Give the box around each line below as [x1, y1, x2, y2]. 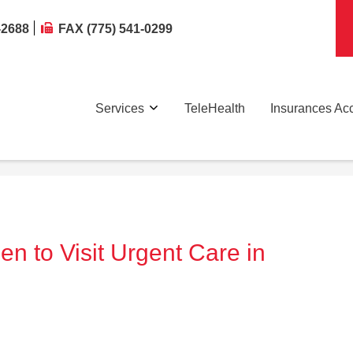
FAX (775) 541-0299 [58, 21, 173, 35]
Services [95, 101, 144, 115]
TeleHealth [184, 101, 245, 115]
